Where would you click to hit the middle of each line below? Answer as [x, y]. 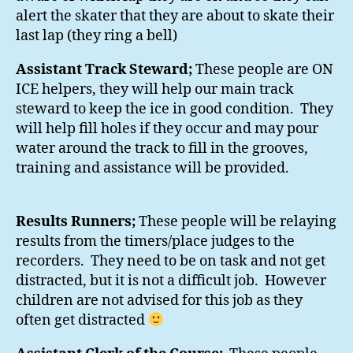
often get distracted [82, 321]
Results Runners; [76, 222]
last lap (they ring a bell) [97, 36]
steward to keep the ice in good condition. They [175, 110]
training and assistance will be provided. [152, 169]
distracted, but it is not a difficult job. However [171, 281]
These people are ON [263, 70]
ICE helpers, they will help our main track [155, 90]
